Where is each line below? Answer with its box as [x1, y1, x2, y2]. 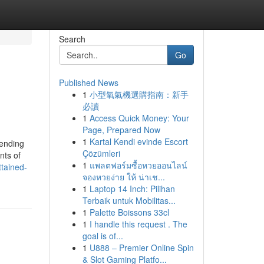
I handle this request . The [89, 218, 187, 230]
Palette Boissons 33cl [89, 206, 169, 218]
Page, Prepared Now [82, 124, 160, 136]
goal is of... [82, 230, 123, 242]
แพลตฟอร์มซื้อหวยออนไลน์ [89, 159, 187, 171]
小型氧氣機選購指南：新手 [89, 88, 189, 100]
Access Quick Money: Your [89, 112, 189, 124]
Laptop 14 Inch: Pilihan [89, 183, 175, 194]
